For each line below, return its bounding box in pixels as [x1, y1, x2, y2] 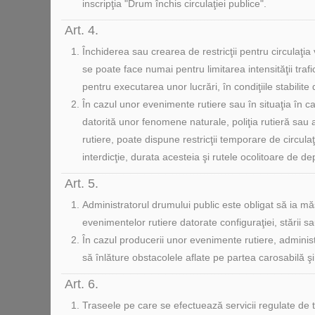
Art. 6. [65, 277, 98, 291]
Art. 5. [65, 176, 98, 191]
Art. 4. [65, 23, 98, 37]
